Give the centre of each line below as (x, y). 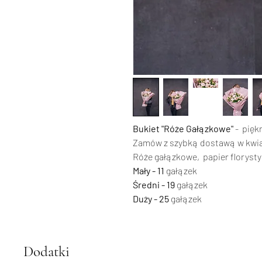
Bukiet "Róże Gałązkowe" (183, 128)
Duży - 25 (151, 199)
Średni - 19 (154, 185)
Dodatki (46, 251)
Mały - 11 (149, 170)
